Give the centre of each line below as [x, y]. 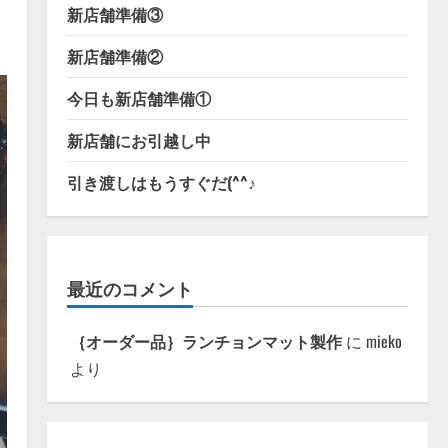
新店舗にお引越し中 [138, 140]
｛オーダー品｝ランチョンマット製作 [205, 341]
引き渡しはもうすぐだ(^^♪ [161, 182]
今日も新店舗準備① [138, 98]
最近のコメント [129, 288]
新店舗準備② [114, 56]
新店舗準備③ [114, 14]
